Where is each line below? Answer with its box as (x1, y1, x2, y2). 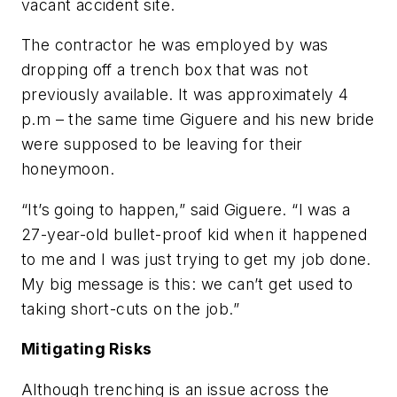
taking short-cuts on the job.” (21, 299, 239, 318)
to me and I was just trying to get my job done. (21, 249, 371, 269)
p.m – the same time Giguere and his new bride (21, 110, 374, 129)
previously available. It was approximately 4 (21, 85, 349, 105)
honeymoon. (21, 160, 115, 179)
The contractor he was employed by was (21, 35, 329, 55)
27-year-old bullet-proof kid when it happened (21, 224, 367, 244)
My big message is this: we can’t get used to (21, 274, 354, 293)
